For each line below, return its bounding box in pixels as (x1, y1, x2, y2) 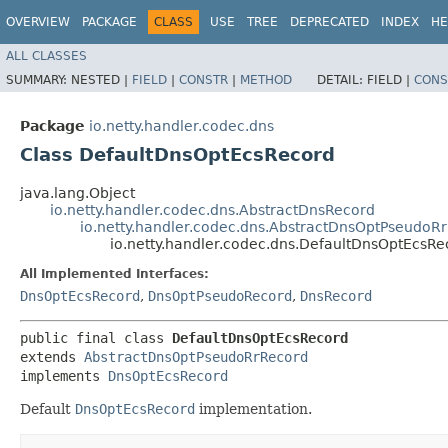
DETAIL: (317, 72, 367, 87)
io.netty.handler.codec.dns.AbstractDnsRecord (50, 201, 375, 218)
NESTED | (71, 72, 132, 87)
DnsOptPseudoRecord (148, 287, 292, 304)
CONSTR (179, 72, 228, 87)
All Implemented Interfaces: (20, 266, 209, 281)
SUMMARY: (6, 72, 71, 87)
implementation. (195, 400, 312, 417)
